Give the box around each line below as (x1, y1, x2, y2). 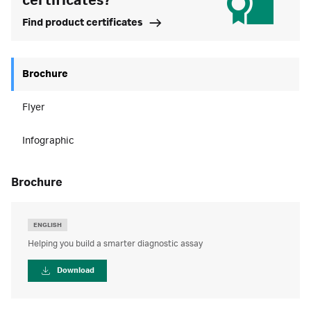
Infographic (22, 135, 74, 146)
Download (57, 267, 94, 275)
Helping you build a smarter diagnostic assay (28, 239, 203, 249)
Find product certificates (22, 17, 143, 28)
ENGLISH (33, 221, 62, 228)
